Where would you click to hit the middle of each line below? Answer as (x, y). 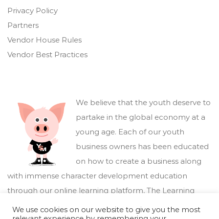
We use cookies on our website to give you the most (106, 210)
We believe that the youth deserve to (143, 102)
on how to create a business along (139, 161)
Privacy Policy (33, 10)
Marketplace (31, 205)
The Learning (171, 190)
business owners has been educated (142, 146)
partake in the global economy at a (141, 117)
